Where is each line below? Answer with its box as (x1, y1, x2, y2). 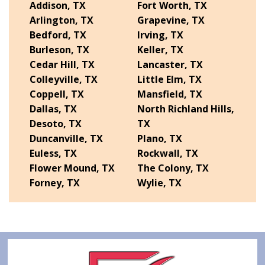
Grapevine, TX (137, 13, 205, 27)
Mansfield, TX (137, 87, 202, 101)
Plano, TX (137, 131, 182, 145)
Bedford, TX (30, 28, 86, 41)
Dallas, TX (30, 102, 77, 115)
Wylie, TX (137, 176, 182, 189)
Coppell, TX (30, 87, 84, 101)
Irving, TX (137, 28, 183, 41)
